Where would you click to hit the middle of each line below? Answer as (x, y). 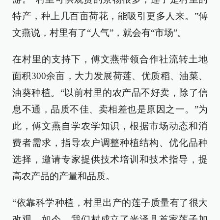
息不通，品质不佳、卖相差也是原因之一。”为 (110, 109)
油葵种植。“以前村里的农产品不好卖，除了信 (110, 92)
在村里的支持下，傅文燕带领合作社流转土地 (110, 59)
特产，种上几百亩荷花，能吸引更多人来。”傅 (110, 16)
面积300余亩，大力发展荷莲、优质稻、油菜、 (110, 76)
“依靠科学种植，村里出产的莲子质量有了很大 (110, 202)
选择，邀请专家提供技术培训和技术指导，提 (110, 159)
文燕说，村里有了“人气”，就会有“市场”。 (99, 32)
